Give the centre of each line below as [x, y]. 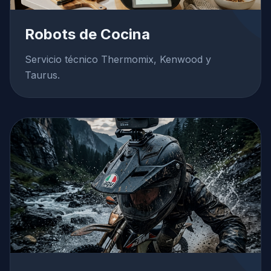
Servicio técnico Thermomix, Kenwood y [118, 59]
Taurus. [42, 75]
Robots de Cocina [87, 34]
